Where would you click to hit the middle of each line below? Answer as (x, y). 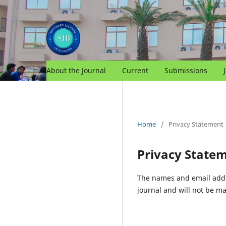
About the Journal (76, 70)
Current (135, 70)
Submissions (186, 70)
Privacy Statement (196, 124)
